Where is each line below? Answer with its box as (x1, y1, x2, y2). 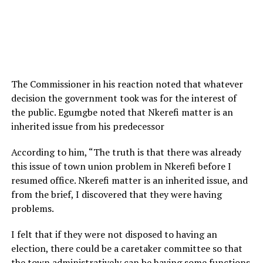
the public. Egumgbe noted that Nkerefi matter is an (11, 106, 233, 119)
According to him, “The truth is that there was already (11, 146, 241, 159)
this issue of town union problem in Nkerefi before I (11, 160, 231, 173)
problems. (11, 202, 56, 215)
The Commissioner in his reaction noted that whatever (11, 77, 243, 91)
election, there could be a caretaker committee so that (11, 242, 242, 255)
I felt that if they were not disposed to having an (11, 228, 217, 241)
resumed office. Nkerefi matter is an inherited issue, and (11, 174, 248, 187)
